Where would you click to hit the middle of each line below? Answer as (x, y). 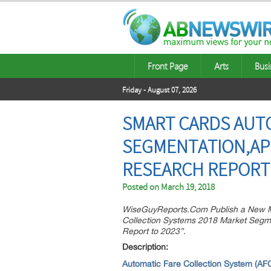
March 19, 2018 (188, 187)
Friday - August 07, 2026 (159, 90)
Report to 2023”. (154, 231)
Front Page (168, 66)
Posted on (142, 187)
